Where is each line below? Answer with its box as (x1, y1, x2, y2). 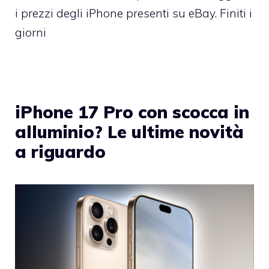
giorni (15, 25, 46, 40)
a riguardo (15, 141, 106, 162)
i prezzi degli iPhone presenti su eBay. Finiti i (15, 5, 252, 20)
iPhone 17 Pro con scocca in (15, 101, 249, 122)
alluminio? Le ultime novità (15, 121, 244, 142)
